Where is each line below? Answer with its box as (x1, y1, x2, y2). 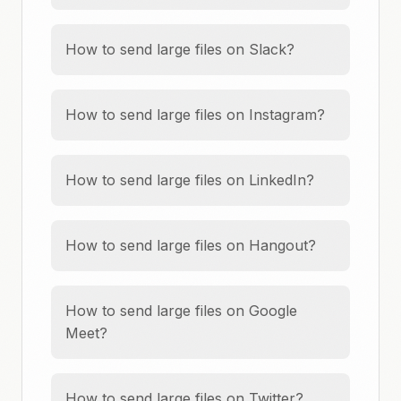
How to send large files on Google (65, 302, 297, 320)
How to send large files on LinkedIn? (65, 171, 314, 189)
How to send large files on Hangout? (65, 236, 316, 254)
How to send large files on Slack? (65, 40, 294, 58)
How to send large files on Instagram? (65, 106, 325, 124)
